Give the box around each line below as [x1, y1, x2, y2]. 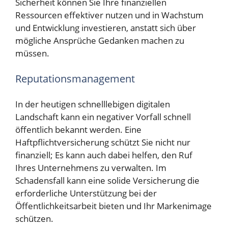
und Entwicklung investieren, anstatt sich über [15, 22, 196, 34]
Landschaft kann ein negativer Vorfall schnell [15, 111, 191, 123]
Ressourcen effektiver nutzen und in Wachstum [15, 9, 204, 21]
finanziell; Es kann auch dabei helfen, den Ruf [15, 149, 192, 161]
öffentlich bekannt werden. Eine [15, 124, 141, 136]
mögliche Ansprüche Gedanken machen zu [15, 35, 184, 47]
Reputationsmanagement [15, 71, 135, 85]
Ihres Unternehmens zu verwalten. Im [15, 162, 166, 174]
